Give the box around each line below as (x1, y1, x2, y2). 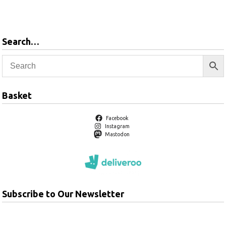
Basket (2, 90, 32, 100)
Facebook (105, 115, 129, 121)
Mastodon (104, 131, 130, 137)
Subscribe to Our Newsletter (2, 188, 124, 199)
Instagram (104, 123, 130, 129)
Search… (2, 36, 39, 46)
